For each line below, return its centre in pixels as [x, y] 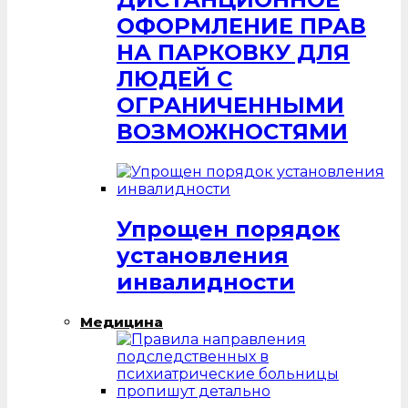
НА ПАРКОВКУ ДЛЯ [233, 53]
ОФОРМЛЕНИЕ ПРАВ [241, 26]
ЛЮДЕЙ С [174, 79]
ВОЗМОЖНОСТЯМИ [232, 132]
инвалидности [206, 282]
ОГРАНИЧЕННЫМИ [230, 106]
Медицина [122, 322]
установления [203, 256]
